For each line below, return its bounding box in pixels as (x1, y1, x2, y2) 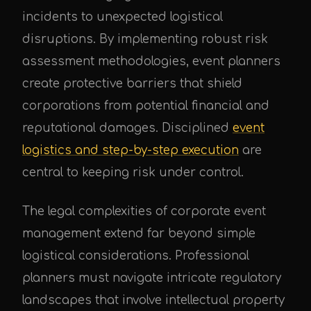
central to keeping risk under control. (22, 166, 244, 180)
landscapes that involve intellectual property (22, 294, 285, 308)
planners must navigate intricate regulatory (22, 271, 281, 285)
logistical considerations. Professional (22, 249, 249, 263)
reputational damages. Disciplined (22, 121, 233, 135)
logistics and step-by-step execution (22, 144, 239, 158)
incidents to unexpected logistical (22, 10, 223, 24)
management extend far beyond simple (22, 227, 255, 241)
